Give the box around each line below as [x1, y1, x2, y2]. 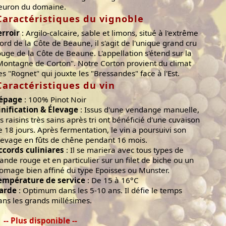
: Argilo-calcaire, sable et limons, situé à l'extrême [20, 28, 198, 38]
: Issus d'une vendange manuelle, [78, 104, 199, 115]
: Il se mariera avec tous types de [64, 145, 184, 155]
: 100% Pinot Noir [22, 94, 86, 105]
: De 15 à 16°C [85, 175, 139, 186]
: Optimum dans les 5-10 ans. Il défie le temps [17, 185, 182, 196]
